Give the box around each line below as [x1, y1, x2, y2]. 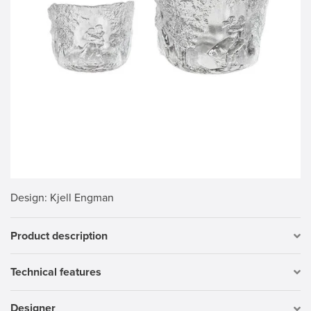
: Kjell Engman [44, 191, 114, 205]
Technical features [10, 264, 101, 279]
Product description [10, 228, 108, 243]
